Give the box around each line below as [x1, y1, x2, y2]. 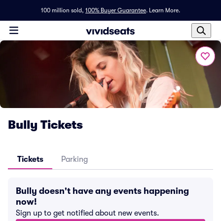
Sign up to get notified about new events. [16, 209, 159, 218]
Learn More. [149, 7, 180, 14]
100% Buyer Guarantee [85, 7, 146, 14]
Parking [61, 155, 88, 164]
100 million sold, [41, 7, 84, 14]
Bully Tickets [8, 118, 83, 132]
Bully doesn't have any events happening [16, 186, 189, 196]
